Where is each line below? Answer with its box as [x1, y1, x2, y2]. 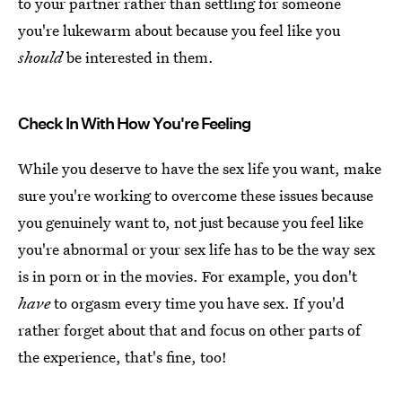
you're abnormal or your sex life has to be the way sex [18, 239, 375, 259]
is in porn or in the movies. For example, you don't [18, 266, 357, 286]
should [18, 47, 66, 67]
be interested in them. [66, 47, 214, 67]
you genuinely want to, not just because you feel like [18, 212, 363, 232]
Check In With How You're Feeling [18, 114, 250, 133]
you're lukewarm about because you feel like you [18, 20, 340, 40]
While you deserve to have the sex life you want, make [18, 158, 381, 179]
